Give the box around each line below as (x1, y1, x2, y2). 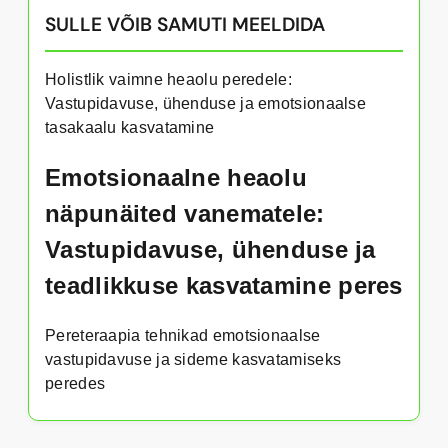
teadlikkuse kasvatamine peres (45, 272, 403, 300)
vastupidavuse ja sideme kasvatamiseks (45, 351, 342, 369)
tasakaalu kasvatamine (45, 119, 215, 137)
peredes (45, 375, 106, 393)
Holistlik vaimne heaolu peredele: (45, 71, 292, 89)
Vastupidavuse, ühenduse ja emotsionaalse (45, 95, 366, 113)
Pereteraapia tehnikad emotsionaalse (45, 327, 321, 345)
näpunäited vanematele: (45, 200, 325, 228)
